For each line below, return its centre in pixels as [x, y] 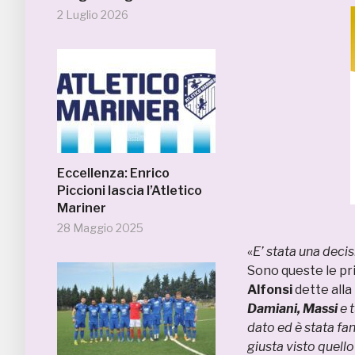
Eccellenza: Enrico [113, 173]
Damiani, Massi [294, 309]
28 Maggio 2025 [100, 228]
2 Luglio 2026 [93, 15]
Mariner [82, 208]
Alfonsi [270, 290]
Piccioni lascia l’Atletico [130, 191]
